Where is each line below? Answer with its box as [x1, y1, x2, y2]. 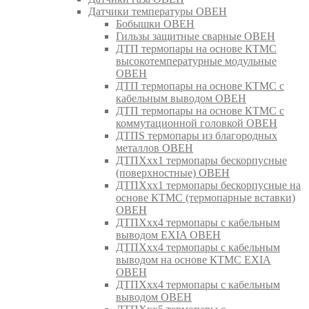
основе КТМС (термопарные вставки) [116, 191, 295, 203]
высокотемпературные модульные [116, 54, 277, 67]
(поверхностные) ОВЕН [116, 166, 230, 179]
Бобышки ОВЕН [116, 17, 195, 30]
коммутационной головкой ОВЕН [116, 117, 277, 129]
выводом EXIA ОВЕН [116, 228, 221, 241]
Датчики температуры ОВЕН [88, 5, 227, 17]
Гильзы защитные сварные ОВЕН [116, 30, 275, 42]
